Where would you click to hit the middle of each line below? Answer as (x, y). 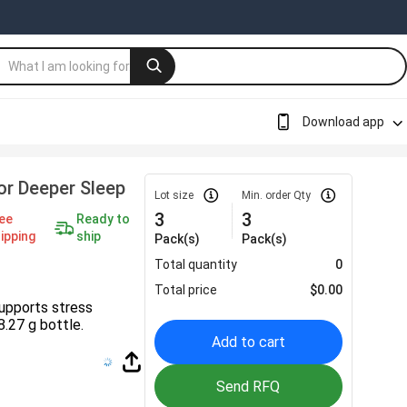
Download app (343, 121)
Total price (186, 290)
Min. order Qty (277, 195)
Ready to (103, 218)
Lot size (174, 195)
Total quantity (196, 264)
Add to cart (248, 342)
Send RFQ (248, 387)
